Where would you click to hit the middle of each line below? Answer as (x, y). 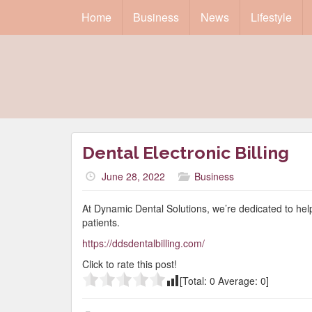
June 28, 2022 (133, 176)
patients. (101, 222)
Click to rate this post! (130, 264)
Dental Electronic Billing (186, 153)
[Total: (195, 281)
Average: (238, 281)
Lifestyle (271, 17)
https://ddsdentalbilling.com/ (143, 243)
